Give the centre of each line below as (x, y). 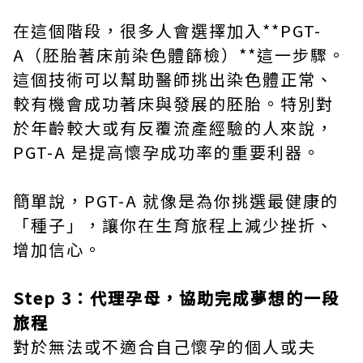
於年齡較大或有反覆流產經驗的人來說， (173, 127)
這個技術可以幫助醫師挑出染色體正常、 (173, 79)
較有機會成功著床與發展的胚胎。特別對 (173, 103)
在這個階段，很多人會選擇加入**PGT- (167, 30)
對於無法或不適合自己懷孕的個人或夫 (164, 346)
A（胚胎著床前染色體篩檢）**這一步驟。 (179, 54)
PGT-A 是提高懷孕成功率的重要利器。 (167, 152)
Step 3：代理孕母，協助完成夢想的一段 (176, 297)
